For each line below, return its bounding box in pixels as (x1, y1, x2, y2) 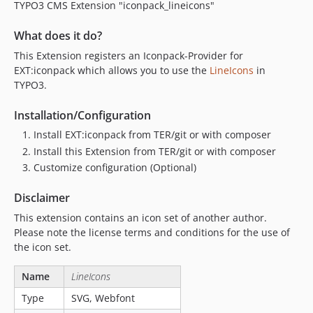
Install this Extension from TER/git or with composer (34, 144, 276, 158)
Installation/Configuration (14, 108, 151, 123)
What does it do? (14, 28, 102, 43)
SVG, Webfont (71, 291, 135, 305)
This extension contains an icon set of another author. (14, 211, 267, 224)
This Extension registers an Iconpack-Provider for (14, 49, 243, 62)
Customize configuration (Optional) (34, 161, 196, 174)
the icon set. (14, 240, 71, 254)
